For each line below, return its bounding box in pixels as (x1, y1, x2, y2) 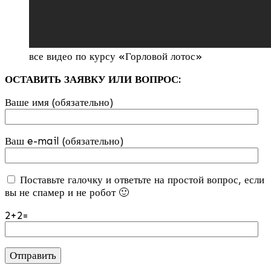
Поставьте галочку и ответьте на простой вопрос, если (17, 174, 264, 186)
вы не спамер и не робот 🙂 (5, 186, 129, 198)
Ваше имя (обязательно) (5, 96, 113, 108)
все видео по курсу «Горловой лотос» (29, 50, 202, 62)
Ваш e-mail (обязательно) (5, 135, 123, 147)
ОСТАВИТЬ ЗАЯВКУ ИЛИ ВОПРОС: (5, 73, 181, 85)
